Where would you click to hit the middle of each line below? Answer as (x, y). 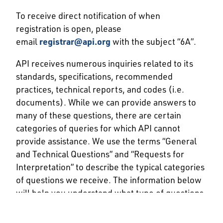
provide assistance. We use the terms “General (106, 141)
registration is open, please (69, 29)
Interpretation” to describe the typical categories (110, 167)
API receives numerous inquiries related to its (105, 63)
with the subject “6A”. (154, 42)
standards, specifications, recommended (94, 76)
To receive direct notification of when (88, 16)
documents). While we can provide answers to (106, 102)
